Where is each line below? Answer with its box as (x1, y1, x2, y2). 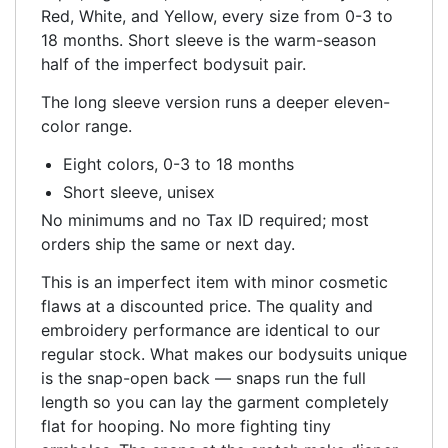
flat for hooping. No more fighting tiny (41, 415, 331, 436)
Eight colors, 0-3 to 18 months (63, 153, 294, 174)
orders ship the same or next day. (41, 233, 295, 254)
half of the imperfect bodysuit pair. (41, 53, 306, 74)
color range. (41, 115, 132, 136)
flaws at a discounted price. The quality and (41, 295, 373, 316)
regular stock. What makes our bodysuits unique (41, 343, 407, 364)
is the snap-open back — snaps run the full (41, 367, 366, 388)
